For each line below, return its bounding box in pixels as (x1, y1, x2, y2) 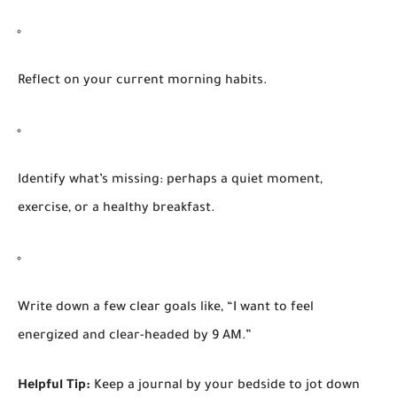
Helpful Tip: (18, 378, 90, 393)
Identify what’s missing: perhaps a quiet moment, (18, 173, 323, 188)
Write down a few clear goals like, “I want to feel (18, 300, 314, 315)
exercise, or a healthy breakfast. (18, 201, 215, 216)
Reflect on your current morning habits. (18, 74, 268, 89)
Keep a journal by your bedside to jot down (90, 378, 360, 393)
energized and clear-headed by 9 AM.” (18, 329, 252, 344)
